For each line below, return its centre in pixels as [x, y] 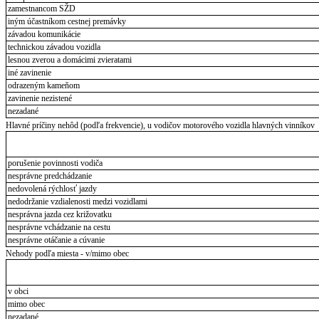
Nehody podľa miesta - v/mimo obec [67, 253]
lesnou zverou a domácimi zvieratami [69, 60]
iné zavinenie [29, 73]
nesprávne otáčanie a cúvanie [56, 240]
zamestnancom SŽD [41, 9]
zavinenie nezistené [40, 99]
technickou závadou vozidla [54, 47]
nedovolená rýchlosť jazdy [52, 188]
